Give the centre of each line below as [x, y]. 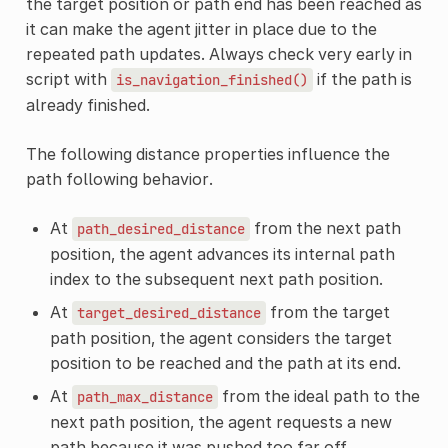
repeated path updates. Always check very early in [218, 53]
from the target [327, 311]
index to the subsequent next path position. [216, 278]
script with [68, 78]
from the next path [325, 227]
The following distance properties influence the [207, 153]
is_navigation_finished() [211, 79]
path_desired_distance [160, 228]
